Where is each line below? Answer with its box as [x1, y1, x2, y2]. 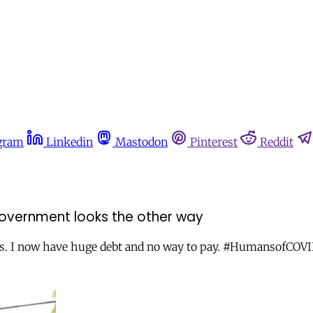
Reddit [260, 135, 293, 149]
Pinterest [190, 135, 238, 149]
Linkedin [46, 135, 93, 149]
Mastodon [115, 135, 168, 149]
